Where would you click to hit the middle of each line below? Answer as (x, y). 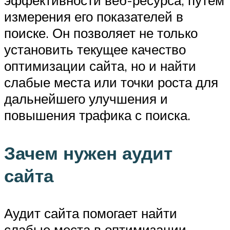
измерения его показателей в (94, 17)
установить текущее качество (95, 50)
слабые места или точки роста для (111, 82)
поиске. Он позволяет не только (101, 33)
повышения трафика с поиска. (97, 115)
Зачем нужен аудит (88, 153)
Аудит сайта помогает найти (91, 213)
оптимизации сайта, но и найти (100, 66)
